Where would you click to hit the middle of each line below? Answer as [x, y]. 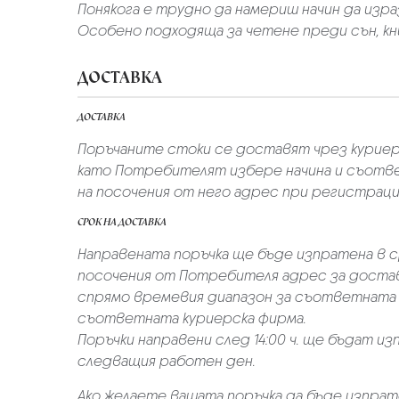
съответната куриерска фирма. [192, 318]
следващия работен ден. [167, 361]
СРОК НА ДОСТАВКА [122, 221]
